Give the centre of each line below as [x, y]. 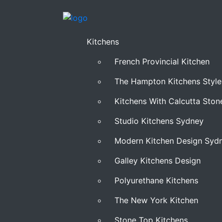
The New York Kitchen [156, 200]
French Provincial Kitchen [162, 61]
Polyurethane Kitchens [156, 180]
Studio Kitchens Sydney [159, 121]
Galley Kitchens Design [158, 161]
